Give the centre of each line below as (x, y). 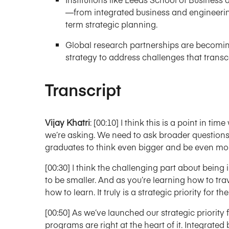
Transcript (83, 89)
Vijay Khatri (67, 122)
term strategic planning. (111, 24)
